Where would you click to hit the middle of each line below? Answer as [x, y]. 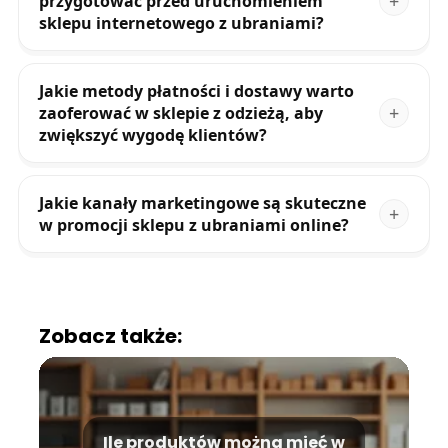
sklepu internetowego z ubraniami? [181, 23]
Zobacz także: [110, 336]
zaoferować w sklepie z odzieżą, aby [180, 113]
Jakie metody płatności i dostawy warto [196, 91]
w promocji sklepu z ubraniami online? [193, 225]
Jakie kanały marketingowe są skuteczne [202, 203]
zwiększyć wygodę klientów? [152, 135]
